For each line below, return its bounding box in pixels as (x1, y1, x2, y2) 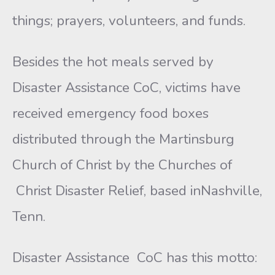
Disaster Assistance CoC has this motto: (12, 248, 257, 267)
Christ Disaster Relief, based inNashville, (12, 181, 262, 200)
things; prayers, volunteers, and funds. (12, 11, 246, 30)
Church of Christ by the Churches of (12, 155, 232, 174)
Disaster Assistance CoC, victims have (12, 78, 241, 97)
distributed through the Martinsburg (12, 130, 234, 149)
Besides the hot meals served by (12, 52, 214, 71)
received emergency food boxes (12, 104, 209, 123)
